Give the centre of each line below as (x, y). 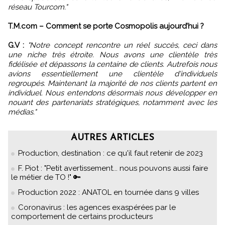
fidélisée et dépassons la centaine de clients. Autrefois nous (113, 64)
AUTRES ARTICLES (113, 138)
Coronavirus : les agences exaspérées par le (97, 207)
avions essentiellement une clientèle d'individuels (113, 74)
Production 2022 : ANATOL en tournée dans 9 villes (108, 192)
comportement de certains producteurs (82, 216)
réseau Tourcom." (38, 7)
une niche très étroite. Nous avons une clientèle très (113, 55)
